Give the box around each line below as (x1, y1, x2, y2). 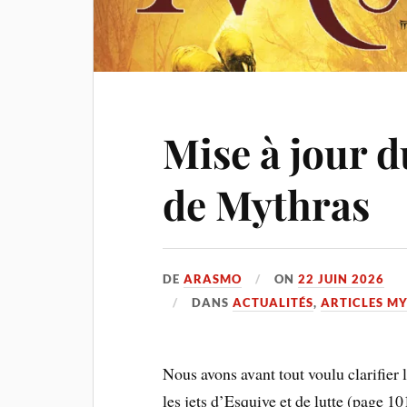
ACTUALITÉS (233, 295, 314, 311)
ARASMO (184, 272, 243, 287)
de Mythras (163, 177, 371, 232)
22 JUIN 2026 (298, 272, 385, 287)
